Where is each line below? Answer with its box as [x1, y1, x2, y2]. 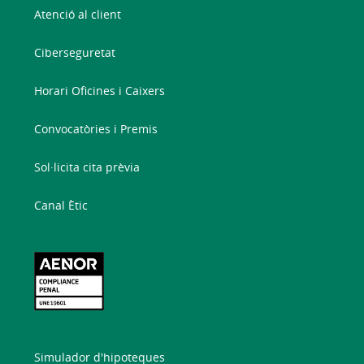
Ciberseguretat [34, 44, 116, 60]
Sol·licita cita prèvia [34, 158, 141, 175]
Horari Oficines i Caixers [34, 82, 166, 98]
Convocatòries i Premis [34, 120, 158, 136]
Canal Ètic [34, 197, 89, 213]
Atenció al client [34, 6, 122, 22]
